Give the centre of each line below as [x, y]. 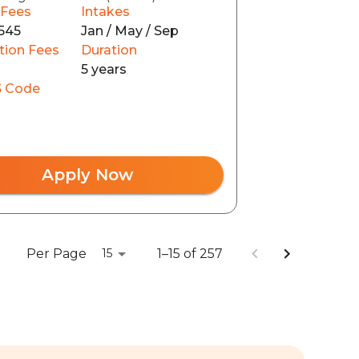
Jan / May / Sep [129, 30]
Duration [109, 50]
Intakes [105, 11]
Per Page [56, 253]
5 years [103, 69]
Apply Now [87, 174]
